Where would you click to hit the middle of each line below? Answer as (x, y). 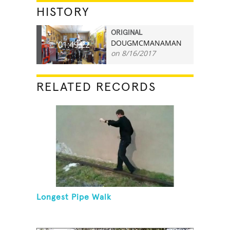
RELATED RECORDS (97, 87)
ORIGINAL (127, 33)
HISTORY (63, 12)
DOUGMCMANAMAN (147, 43)
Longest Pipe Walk (74, 197)
